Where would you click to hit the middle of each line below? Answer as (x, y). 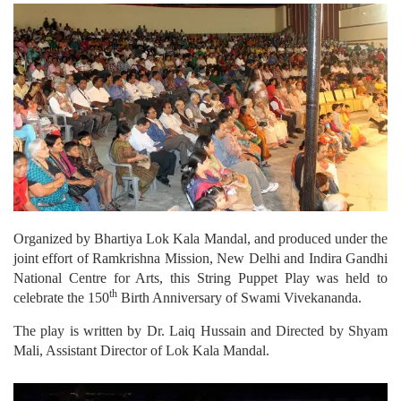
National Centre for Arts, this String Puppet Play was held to (200, 278)
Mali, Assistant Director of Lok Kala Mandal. (141, 351)
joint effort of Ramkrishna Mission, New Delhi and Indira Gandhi (200, 259)
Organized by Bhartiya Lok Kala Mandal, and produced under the (200, 239)
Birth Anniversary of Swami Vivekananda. (239, 298)
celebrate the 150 (61, 298)
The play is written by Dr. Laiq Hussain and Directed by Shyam (200, 331)
